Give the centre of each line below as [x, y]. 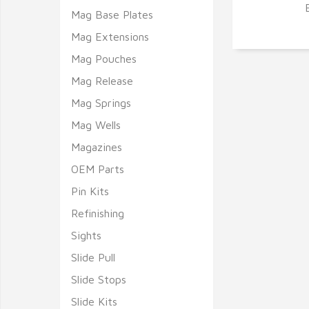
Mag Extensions [110, 37]
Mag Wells [96, 125]
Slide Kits [94, 301]
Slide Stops [99, 279]
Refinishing [98, 213]
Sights [86, 235]
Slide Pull [93, 257]
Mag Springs [101, 103]
